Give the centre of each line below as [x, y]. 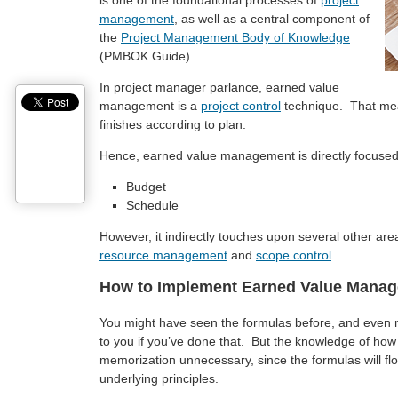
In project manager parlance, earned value [219, 87]
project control [241, 106]
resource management [163, 255]
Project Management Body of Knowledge [235, 37]
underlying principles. [159, 378]
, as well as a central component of [272, 19]
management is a [150, 106]
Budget [146, 187]
